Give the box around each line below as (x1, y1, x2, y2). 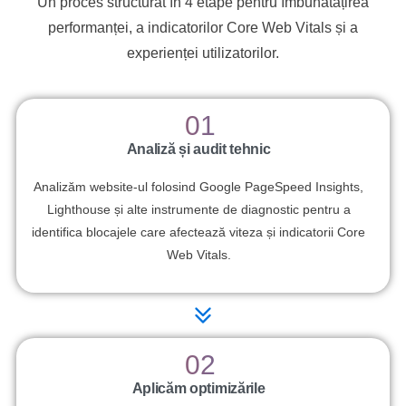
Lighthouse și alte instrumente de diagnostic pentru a (46, 202, 351, 217)
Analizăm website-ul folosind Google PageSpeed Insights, (34, 179, 363, 195)
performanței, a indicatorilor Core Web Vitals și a (48, 19, 358, 35)
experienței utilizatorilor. (127, 44, 279, 61)
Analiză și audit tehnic (126, 141, 271, 158)
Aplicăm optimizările (131, 381, 266, 397)
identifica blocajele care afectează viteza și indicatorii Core (32, 225, 365, 240)
